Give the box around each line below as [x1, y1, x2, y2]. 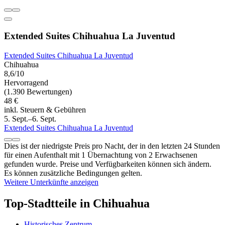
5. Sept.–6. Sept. [4, 114, 56, 123]
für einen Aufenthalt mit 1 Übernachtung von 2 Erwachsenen [4, 150, 197, 159]
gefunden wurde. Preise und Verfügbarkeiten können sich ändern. [4, 159, 211, 168]
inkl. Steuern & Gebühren [4, 105, 86, 114]
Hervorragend [4, 78, 48, 87]
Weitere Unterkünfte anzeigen [4, 177, 98, 186]
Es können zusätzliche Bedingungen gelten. [4, 168, 142, 177]
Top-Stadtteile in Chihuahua [4, 196, 150, 210]
